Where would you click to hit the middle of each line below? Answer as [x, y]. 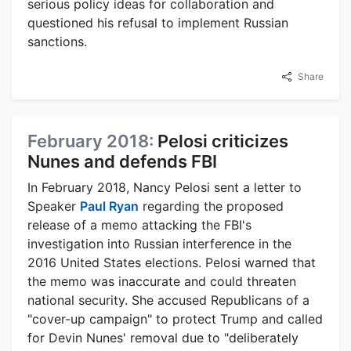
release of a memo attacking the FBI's [139, 225]
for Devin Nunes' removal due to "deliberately [163, 338]
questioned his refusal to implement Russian [158, 23]
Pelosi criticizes [223, 141]
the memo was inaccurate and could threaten [162, 282]
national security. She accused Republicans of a [168, 300]
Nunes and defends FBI [122, 162]
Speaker [54, 206]
